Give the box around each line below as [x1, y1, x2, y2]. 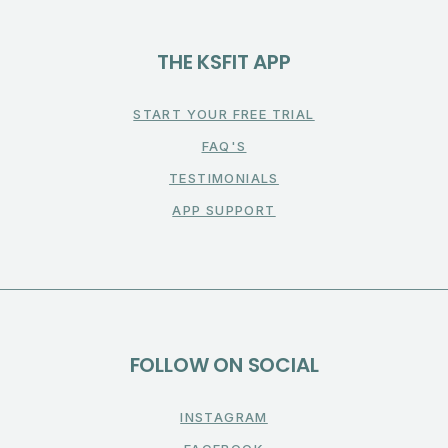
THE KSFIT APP [157, 47, 291, 76]
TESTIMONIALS [169, 169, 279, 186]
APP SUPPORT [172, 201, 276, 218]
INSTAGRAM [180, 408, 268, 425]
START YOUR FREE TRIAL [133, 105, 315, 122]
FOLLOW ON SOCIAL [129, 350, 319, 379]
